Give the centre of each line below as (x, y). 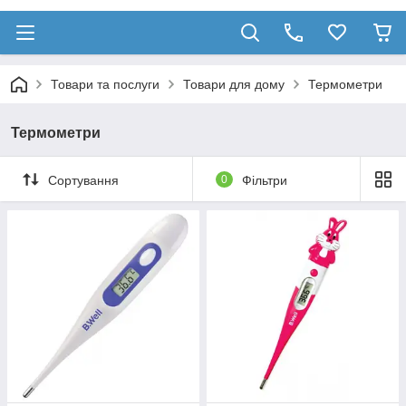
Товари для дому (234, 84)
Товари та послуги (105, 84)
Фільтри (264, 180)
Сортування (83, 180)
